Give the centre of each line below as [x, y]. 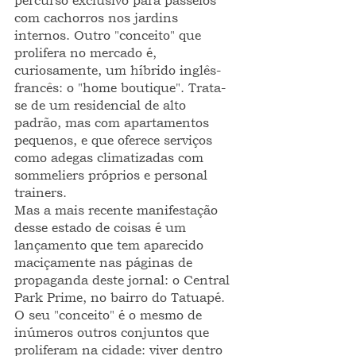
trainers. [41, 192]
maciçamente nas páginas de [105, 262]
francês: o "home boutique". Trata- [120, 87]
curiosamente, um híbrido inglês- [118, 70]
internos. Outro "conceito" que [110, 35]
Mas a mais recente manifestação [118, 210]
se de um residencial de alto [102, 105]
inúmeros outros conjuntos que [114, 332]
